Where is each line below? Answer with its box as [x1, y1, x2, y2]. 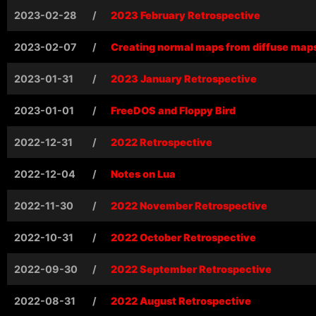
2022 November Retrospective [111, 199, 267, 212]
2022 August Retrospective [111, 294, 251, 307]
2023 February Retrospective [111, 8, 260, 21]
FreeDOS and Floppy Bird [111, 104, 236, 116]
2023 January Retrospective [111, 72, 257, 85]
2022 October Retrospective [111, 231, 256, 243]
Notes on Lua [111, 167, 176, 180]
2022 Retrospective [111, 135, 212, 148]
